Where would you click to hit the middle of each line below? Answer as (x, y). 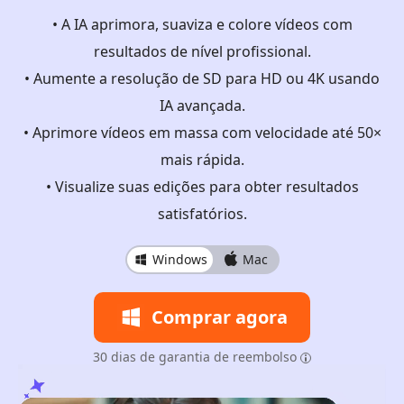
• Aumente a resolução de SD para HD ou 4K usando (202, 78)
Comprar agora (219, 317)
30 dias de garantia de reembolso (195, 357)
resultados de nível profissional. (202, 51)
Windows (179, 259)
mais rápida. (202, 160)
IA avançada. (202, 106)
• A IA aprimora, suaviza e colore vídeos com (202, 24)
